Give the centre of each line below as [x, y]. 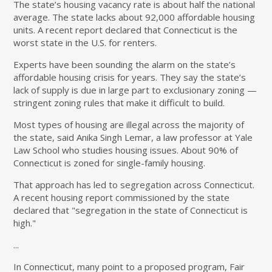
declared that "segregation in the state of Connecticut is [131, 210]
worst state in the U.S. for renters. [85, 43]
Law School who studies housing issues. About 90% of [126, 150]
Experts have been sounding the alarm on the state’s [125, 65]
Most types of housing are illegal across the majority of [129, 125]
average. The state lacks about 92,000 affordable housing [134, 17]
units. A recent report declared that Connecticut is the [126, 30]
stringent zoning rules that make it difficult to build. [119, 103]
